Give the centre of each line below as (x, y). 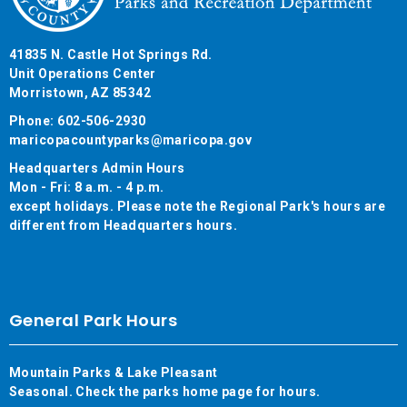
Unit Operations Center (83, 73)
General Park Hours (94, 320)
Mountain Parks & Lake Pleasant (114, 372)
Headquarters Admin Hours (97, 168)
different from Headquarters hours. (124, 225)
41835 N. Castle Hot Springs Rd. (111, 54)
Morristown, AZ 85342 (80, 92)
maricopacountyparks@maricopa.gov (131, 139)
